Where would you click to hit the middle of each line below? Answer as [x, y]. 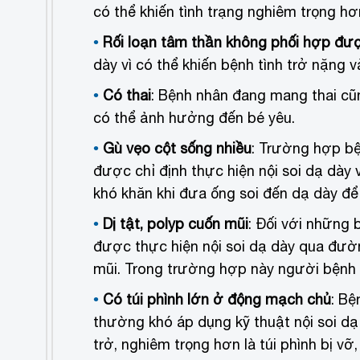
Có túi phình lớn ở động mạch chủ [217, 299]
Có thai [127, 95]
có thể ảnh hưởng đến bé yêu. [194, 117]
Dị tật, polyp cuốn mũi [176, 223]
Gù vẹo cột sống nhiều [177, 148]
